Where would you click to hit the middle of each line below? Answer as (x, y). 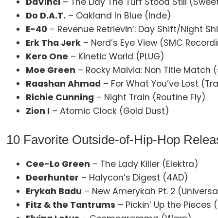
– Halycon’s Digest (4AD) (134, 177)
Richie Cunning (60, 97)
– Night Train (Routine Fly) (150, 97)
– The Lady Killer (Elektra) (145, 164)
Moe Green (51, 70)
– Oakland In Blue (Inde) (119, 15)
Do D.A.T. (46, 15)
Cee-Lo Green (58, 164)
